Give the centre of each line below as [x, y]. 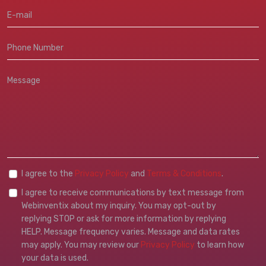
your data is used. [55, 258]
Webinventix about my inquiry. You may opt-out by [119, 206]
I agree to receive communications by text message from [133, 193]
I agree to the [48, 174]
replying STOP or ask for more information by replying [124, 219]
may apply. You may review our [81, 245]
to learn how [219, 245]
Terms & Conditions [184, 174]
